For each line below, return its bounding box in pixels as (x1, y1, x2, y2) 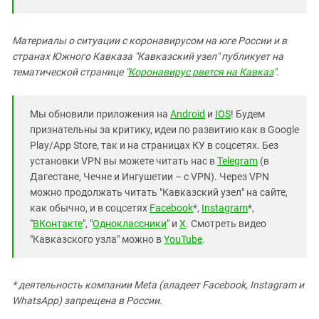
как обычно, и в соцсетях (30, 202, 150, 214)
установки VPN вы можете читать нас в (30, 155, 217, 167)
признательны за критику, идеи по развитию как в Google (30, 124, 299, 136)
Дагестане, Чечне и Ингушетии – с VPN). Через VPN (30, 171, 269, 183)
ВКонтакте (33, 218, 83, 230)
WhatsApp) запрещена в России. (12, 295, 162, 307)
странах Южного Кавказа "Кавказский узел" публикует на (12, 51, 283, 63)
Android (170, 108, 205, 120)
